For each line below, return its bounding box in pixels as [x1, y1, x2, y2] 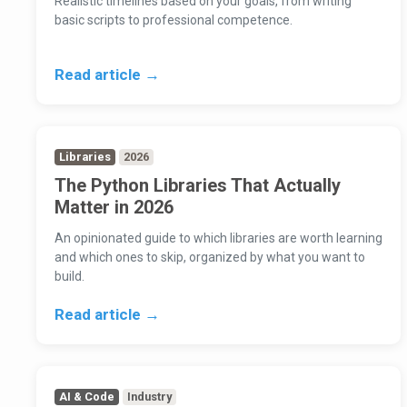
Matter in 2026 [55, 196, 174, 219]
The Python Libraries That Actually [55, 174, 341, 197]
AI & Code [59, 390, 115, 404]
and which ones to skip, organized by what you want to [55, 250, 365, 265]
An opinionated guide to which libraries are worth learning [55, 231, 382, 246]
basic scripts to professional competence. [55, 13, 293, 28]
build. [55, 269, 84, 284]
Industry [127, 390, 173, 404]
